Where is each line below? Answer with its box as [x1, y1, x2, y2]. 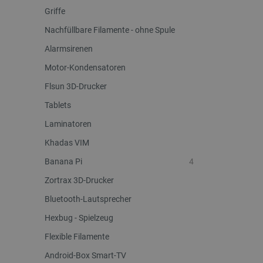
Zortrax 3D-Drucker [45, 176, 114, 185]
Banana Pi [45, 157, 82, 166]
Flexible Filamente [45, 232, 109, 241]
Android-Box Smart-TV [45, 251, 126, 260]
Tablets [45, 100, 71, 110]
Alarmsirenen [45, 44, 93, 53]
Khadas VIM [45, 138, 89, 147]
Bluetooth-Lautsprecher [45, 194, 131, 204]
